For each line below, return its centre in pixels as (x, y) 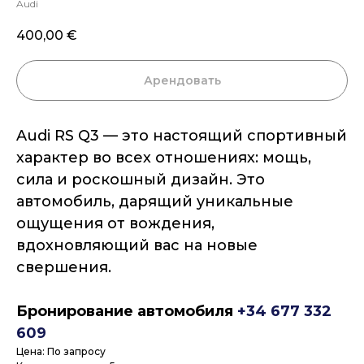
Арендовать (182, 81)
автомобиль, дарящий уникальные (155, 202)
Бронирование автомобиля (127, 312)
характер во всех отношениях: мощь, (164, 158)
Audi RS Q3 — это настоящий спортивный (182, 136)
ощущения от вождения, (115, 224)
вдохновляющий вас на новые (137, 246)
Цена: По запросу (61, 352)
